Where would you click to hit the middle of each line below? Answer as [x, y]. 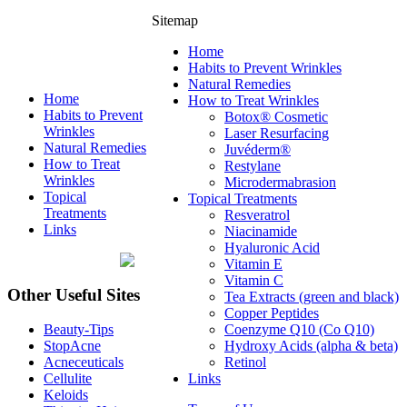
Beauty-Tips [79, 330]
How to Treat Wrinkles [253, 100]
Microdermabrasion [280, 182]
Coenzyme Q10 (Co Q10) [299, 329]
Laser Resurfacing [277, 133]
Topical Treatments [243, 199]
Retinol [245, 362]
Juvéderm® [258, 149]
